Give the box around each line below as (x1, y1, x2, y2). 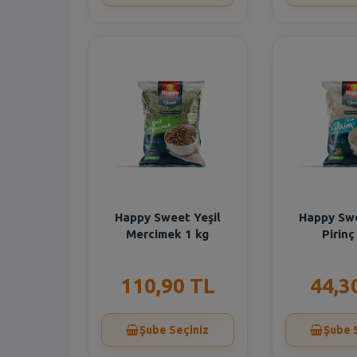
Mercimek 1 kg (126, 227, 210, 241)
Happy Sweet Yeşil (114, 210, 221, 224)
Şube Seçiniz (139, 324, 210, 336)
